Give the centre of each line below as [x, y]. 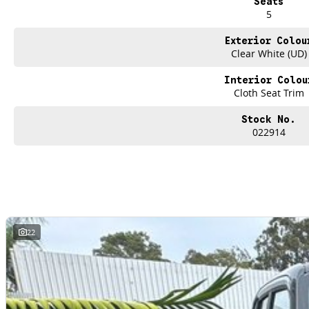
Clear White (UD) [269, 53]
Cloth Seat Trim [269, 93]
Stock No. [269, 119]
